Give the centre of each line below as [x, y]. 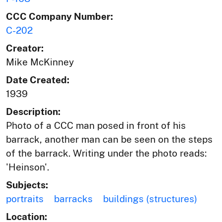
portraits [25, 199]
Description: [33, 112]
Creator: [25, 48]
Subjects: [27, 185]
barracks [73, 199]
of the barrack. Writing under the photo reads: [106, 153]
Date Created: [38, 80]
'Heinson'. [28, 167]
